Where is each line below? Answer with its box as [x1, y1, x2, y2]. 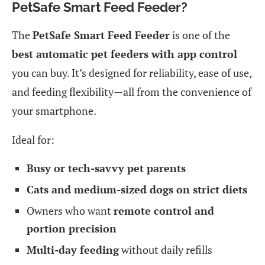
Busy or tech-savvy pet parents [27, 160, 186, 175]
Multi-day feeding [27, 242, 119, 257]
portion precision [27, 221, 117, 235]
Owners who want [27, 203, 114, 218]
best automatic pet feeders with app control [12, 46, 237, 61]
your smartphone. [12, 103, 96, 118]
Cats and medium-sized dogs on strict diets [27, 182, 247, 196]
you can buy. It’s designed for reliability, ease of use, [12, 65, 251, 80]
